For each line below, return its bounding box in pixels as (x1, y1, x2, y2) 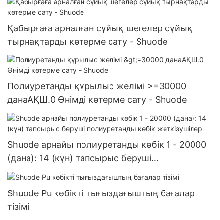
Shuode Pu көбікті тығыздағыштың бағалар (7, 188, 195, 198)
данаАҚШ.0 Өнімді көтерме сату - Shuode (7, 94, 187, 105)
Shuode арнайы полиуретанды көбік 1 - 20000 (7, 139, 206, 150)
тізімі (7, 201, 29, 212)
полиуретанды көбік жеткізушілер (7, 165, 156, 176)
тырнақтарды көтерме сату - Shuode (7, 36, 167, 47)
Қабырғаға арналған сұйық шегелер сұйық (7, 23, 192, 33)
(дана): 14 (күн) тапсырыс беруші (7, 152, 151, 163)
